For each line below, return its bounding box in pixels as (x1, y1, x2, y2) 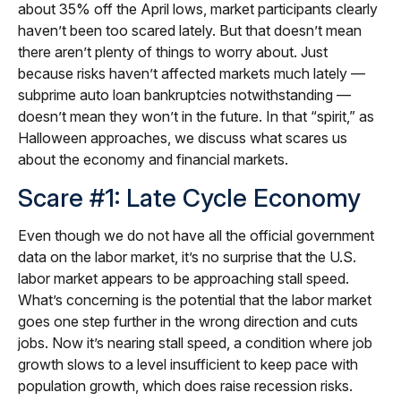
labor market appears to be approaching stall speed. (18, 269, 349, 287)
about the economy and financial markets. (18, 150, 288, 168)
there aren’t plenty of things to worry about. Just (18, 43, 328, 61)
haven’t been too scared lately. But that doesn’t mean (18, 21, 362, 39)
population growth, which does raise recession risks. (18, 377, 353, 395)
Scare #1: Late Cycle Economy (18, 183, 361, 213)
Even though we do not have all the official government (18, 226, 374, 244)
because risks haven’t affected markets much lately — (18, 64, 365, 82)
